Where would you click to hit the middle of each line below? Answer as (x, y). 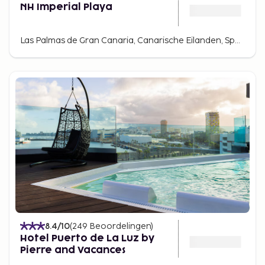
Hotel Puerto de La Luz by (87, 238)
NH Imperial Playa (66, 7)
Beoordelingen (120, 226)
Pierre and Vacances (73, 250)
